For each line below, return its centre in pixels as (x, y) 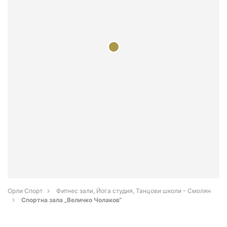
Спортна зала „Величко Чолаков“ (71, 200)
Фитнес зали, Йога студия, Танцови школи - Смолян (134, 191)
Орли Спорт (25, 191)
